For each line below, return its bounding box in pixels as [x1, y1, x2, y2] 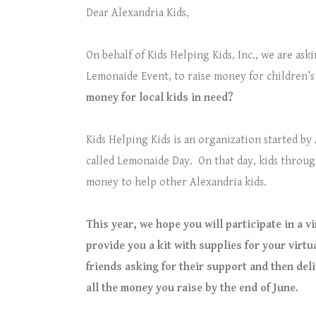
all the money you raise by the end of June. [86, 281, 298, 295]
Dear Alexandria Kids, [86, 6, 189, 20]
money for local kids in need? [86, 91, 233, 104]
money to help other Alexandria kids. [86, 176, 269, 189]
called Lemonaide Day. [86, 154, 193, 168]
